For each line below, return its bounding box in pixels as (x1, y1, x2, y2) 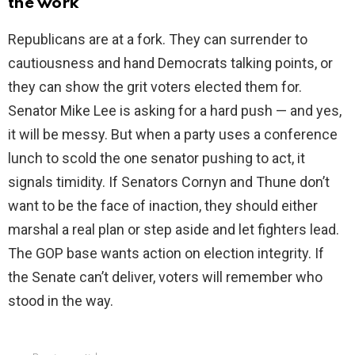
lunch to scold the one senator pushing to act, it (8, 150, 305, 167)
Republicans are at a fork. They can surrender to (8, 31, 307, 48)
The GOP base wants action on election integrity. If (8, 245, 324, 262)
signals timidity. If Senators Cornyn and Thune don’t (8, 174, 330, 191)
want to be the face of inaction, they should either (8, 197, 318, 215)
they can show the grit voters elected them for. (8, 78, 302, 96)
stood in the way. (8, 292, 113, 310)
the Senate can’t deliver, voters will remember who (8, 269, 323, 286)
